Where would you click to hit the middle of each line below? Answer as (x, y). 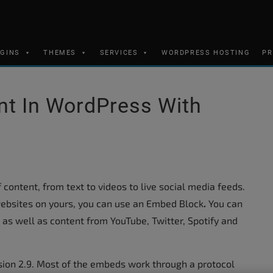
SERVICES (119, 53)
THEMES (60, 53)
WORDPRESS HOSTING (206, 53)
